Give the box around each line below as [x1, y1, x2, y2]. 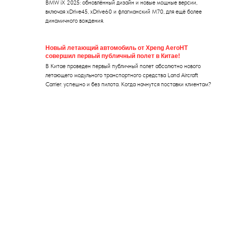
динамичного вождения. [45, 17, 104, 24]
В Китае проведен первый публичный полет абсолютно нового [45, 62, 201, 70]
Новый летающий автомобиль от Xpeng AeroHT [45, 44, 188, 51]
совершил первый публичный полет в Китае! [45, 52, 180, 60]
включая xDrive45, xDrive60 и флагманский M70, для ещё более [45, 8, 202, 15]
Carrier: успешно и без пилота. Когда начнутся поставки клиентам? [45, 80, 211, 88]
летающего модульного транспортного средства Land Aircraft [45, 71, 198, 79]
